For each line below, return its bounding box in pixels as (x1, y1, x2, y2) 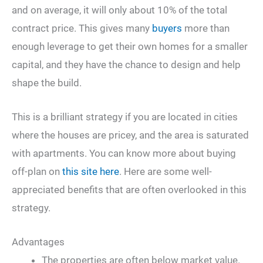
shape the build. (12, 76, 82, 89)
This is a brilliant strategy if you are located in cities (12, 111, 238, 123)
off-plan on (12, 166, 62, 178)
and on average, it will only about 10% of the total (12, 4, 227, 16)
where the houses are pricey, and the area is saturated (12, 129, 249, 141)
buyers (152, 22, 182, 34)
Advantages (12, 236, 65, 248)
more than (182, 22, 230, 34)
